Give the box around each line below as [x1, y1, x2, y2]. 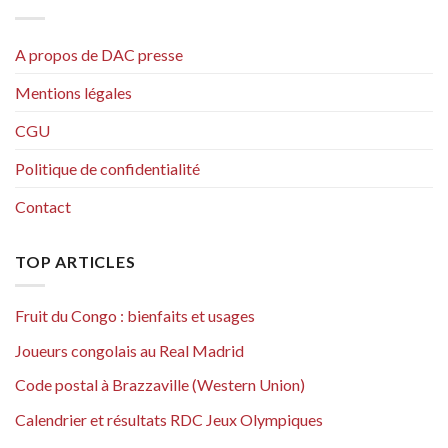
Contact [15, 196, 71, 216]
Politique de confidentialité [15, 158, 200, 178]
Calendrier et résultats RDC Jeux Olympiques [15, 410, 323, 430]
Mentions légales [15, 82, 132, 102]
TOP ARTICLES [15, 251, 136, 271]
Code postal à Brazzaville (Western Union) [15, 375, 305, 395]
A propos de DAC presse [15, 44, 183, 64]
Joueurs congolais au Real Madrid [15, 340, 244, 360]
